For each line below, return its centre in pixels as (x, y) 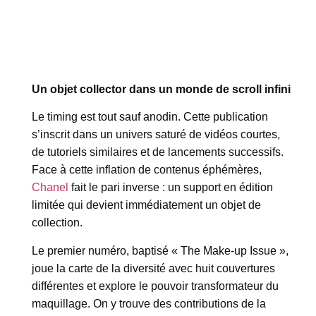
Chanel (50, 188)
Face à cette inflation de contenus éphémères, (147, 170)
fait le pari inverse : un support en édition (171, 188)
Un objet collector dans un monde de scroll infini (161, 89)
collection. (57, 223)
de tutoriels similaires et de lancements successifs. (158, 152)
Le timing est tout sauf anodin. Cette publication (150, 117)
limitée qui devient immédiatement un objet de (146, 205)
